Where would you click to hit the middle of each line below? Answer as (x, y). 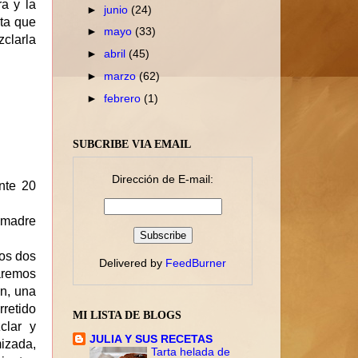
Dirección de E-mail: (163, 179)
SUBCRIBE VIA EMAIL (132, 144)
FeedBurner (196, 263)
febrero (124, 98)
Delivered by (132, 263)
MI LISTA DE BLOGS (127, 316)
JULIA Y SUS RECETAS (151, 339)
